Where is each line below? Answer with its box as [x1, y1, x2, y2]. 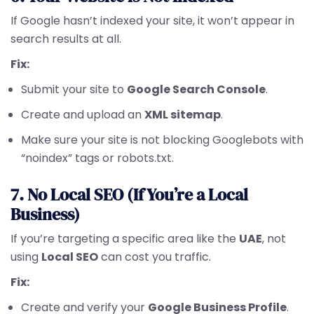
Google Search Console [127, 81, 266, 97]
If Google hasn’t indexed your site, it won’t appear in [11, 13, 294, 29]
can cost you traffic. [98, 249, 211, 265]
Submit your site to [21, 81, 127, 97]
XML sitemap [144, 107, 221, 123]
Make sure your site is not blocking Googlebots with [21, 132, 303, 148]
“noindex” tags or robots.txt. [21, 150, 174, 166]
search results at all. [11, 31, 121, 47]
